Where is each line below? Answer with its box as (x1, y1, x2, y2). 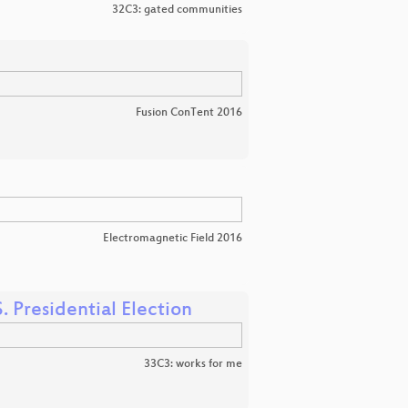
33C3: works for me (144, 358, 242, 371)
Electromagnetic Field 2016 (103, 232, 242, 245)
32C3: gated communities (112, 4, 242, 16)
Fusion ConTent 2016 (136, 107, 242, 119)
